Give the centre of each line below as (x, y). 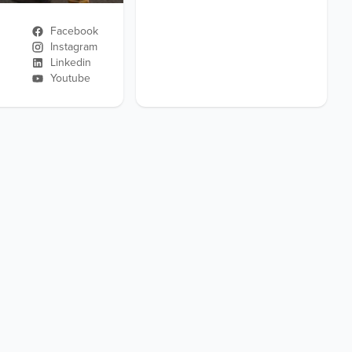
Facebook (74, 31)
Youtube (70, 78)
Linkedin (70, 62)
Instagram (73, 47)
